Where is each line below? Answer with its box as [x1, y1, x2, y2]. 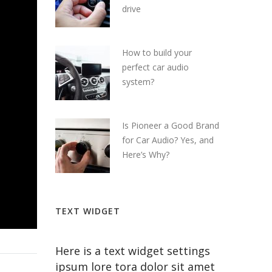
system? [122, 75, 154, 87]
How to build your [122, 46, 192, 58]
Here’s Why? [122, 148, 169, 160]
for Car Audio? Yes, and [122, 134, 214, 146]
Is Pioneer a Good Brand [122, 119, 219, 131]
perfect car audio [122, 61, 189, 73]
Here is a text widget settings [55, 243, 210, 258]
